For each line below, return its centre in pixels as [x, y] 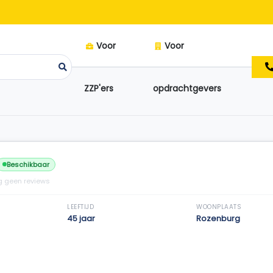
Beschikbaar [28, 164]
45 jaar [81, 218]
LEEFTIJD [80, 207]
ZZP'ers [99, 88]
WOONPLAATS [219, 207]
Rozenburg [218, 218]
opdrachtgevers [187, 88]
